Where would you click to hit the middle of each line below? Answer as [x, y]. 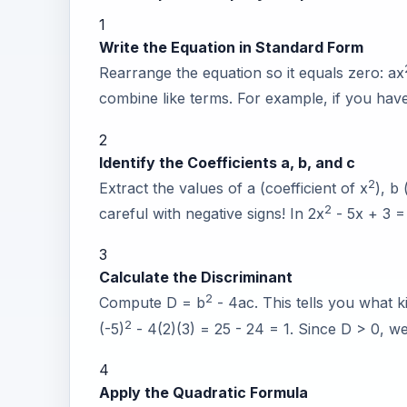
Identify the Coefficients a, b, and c [227, 162]
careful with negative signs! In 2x [212, 214]
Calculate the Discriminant [196, 278]
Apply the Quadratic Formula [203, 393]
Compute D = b [152, 303]
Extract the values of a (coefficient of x [233, 189]
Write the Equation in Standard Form [231, 48]
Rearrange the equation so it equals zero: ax [252, 73]
